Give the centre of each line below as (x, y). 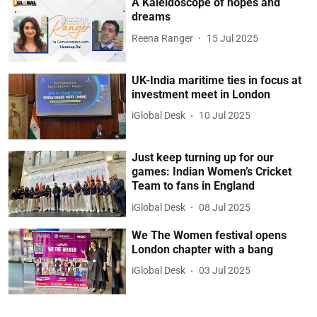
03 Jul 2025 (225, 271)
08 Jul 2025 (225, 207)
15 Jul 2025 (233, 38)
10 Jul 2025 (225, 116)
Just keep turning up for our (203, 158)
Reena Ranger (163, 38)
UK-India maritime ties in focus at (217, 80)
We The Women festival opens (209, 235)
